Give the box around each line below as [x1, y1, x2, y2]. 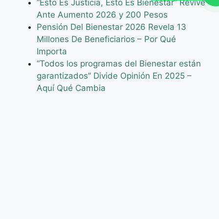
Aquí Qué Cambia [37, 83, 106, 93]
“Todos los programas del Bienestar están [37, 58, 201, 68]
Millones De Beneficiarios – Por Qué [37, 34, 176, 44]
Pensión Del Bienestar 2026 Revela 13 [37, 22, 186, 32]
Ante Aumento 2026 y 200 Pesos [37, 9, 168, 20]
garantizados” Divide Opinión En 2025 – [37, 70, 192, 81]
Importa [37, 46, 67, 56]
